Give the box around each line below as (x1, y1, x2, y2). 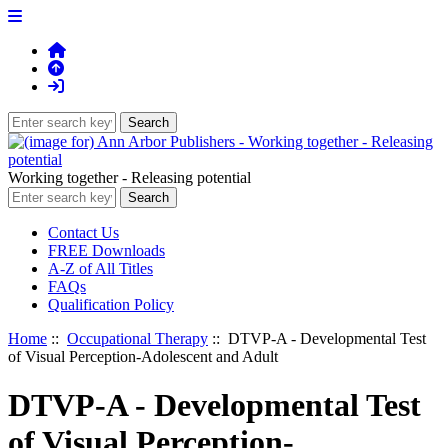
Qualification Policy (48, 296, 174, 313)
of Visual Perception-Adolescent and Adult (8, 348, 278, 365)
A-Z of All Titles (48, 260, 153, 277)
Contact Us (48, 224, 119, 241)
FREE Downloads (48, 242, 165, 259)
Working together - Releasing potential (8, 169, 251, 186)
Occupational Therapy (67, 330, 208, 347)
